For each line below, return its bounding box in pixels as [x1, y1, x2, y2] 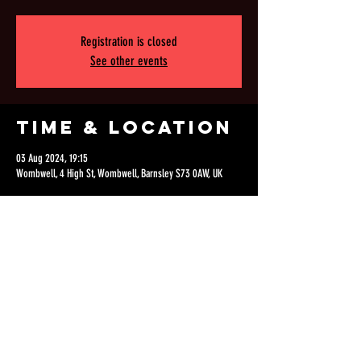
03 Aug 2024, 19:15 [16, 151, 88, 165]
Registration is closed [81, 34, 177, 49]
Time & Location [16, 116, 233, 139]
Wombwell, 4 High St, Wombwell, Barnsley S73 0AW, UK [16, 167, 222, 180]
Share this [16, 251, 160, 274]
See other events [90, 53, 168, 68]
